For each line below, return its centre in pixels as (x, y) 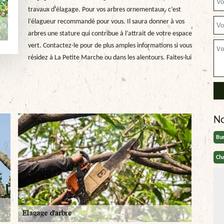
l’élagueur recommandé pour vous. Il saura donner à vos (106, 22)
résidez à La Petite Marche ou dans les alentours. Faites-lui (109, 58)
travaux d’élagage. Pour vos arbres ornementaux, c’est (104, 10)
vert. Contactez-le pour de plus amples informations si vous (110, 46)
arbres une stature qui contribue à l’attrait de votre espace (110, 34)
